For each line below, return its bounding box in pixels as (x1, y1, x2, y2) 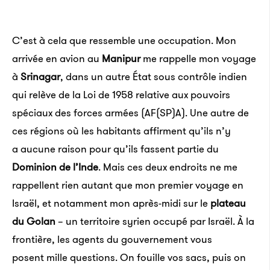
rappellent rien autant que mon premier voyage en (12, 178, 243, 192)
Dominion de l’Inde (12, 160, 98, 174)
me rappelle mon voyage (140, 51, 256, 66)
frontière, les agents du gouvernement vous (12, 232, 212, 246)
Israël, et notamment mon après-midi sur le (12, 196, 210, 210)
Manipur (102, 51, 140, 66)
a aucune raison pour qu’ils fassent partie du (12, 142, 219, 156)
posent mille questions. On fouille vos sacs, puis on (12, 250, 246, 265)
